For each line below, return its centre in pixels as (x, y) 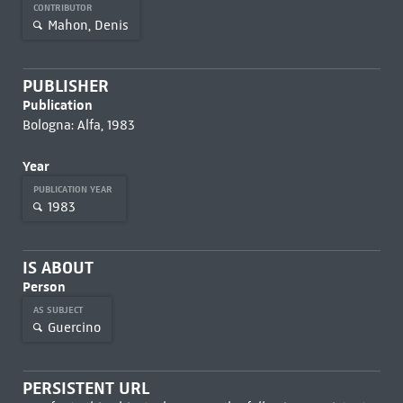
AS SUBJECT (59, 310)
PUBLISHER (65, 86)
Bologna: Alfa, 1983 (78, 125)
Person (44, 287)
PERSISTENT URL (85, 388)
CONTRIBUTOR (64, 8)
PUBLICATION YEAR (74, 189)
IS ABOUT (58, 268)
